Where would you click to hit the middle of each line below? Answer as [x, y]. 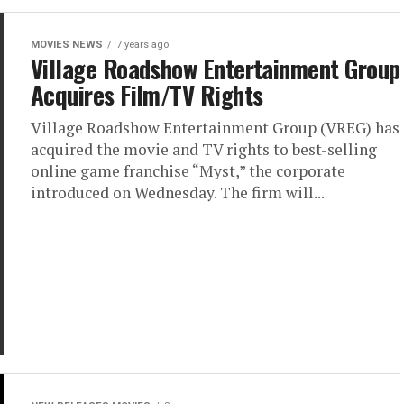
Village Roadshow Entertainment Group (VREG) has [215, 128]
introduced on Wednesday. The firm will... [178, 193]
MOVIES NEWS [67, 45]
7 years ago [142, 45]
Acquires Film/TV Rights [147, 95]
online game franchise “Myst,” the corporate [188, 171]
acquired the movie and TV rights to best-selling [204, 149]
